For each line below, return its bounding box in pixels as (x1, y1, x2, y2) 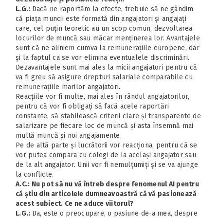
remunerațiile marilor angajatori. (16, 82, 121, 91)
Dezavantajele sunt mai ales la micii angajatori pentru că (16, 63, 198, 72)
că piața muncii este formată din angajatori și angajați (16, 14, 186, 23)
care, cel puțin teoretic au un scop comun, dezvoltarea (16, 24, 193, 33)
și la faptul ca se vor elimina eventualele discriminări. (16, 53, 189, 62)
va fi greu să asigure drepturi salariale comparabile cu (16, 73, 193, 81)
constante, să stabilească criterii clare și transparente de (16, 111, 201, 120)
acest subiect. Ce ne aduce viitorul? (16, 199, 133, 208)
